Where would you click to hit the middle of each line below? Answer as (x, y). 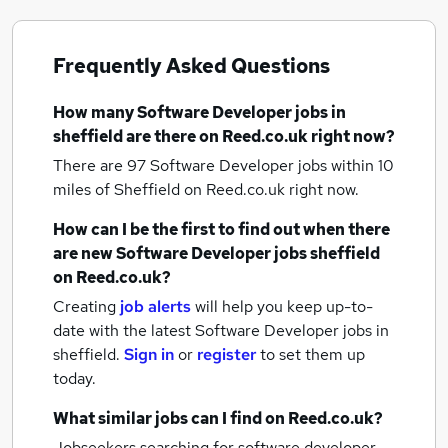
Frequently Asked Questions (191, 66)
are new (84, 253)
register (226, 354)
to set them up (312, 354)
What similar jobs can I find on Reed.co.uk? (218, 418)
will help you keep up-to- (284, 306)
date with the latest (122, 330)
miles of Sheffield (118, 189)
